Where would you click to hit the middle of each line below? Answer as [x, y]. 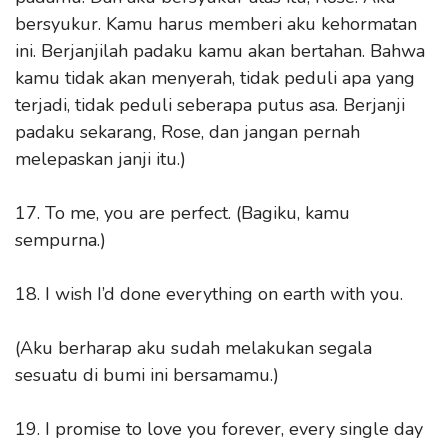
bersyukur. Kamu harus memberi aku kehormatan [216, 23]
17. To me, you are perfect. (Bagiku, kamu [182, 212]
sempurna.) [60, 239]
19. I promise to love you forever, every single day [219, 428]
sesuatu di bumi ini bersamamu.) [147, 374]
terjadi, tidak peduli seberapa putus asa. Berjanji [210, 104]
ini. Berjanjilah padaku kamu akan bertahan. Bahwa [220, 50]
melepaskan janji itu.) [100, 158]
